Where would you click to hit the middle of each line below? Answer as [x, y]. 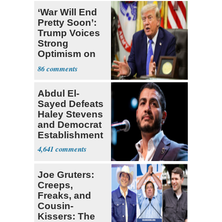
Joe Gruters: [66, 175]
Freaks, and [64, 196]
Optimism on [67, 54]
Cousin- [55, 206]
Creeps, [55, 185]
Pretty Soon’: [67, 23]
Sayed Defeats [71, 104]
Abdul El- [58, 94]
